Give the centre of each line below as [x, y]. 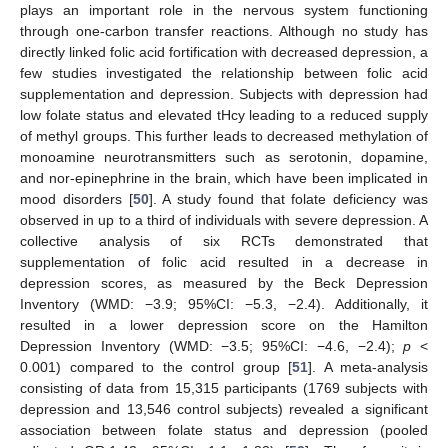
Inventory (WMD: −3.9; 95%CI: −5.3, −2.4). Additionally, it [224, 304]
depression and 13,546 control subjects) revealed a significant [224, 409]
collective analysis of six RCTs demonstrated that [224, 241]
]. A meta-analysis [368, 367]
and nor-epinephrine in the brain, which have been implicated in [224, 178]
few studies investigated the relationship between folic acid [224, 73]
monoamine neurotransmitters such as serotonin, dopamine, [224, 157]
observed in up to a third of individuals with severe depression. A [224, 220]
